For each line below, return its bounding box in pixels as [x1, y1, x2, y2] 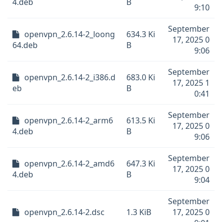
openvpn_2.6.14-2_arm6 [24, 115, 113, 126]
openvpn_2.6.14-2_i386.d [24, 72, 115, 83]
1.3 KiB [126, 207, 151, 218]
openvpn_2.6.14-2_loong [24, 29, 115, 40]
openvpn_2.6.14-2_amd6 [24, 158, 114, 169]
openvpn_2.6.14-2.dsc [24, 207, 105, 218]
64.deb [12, 40, 38, 51]
